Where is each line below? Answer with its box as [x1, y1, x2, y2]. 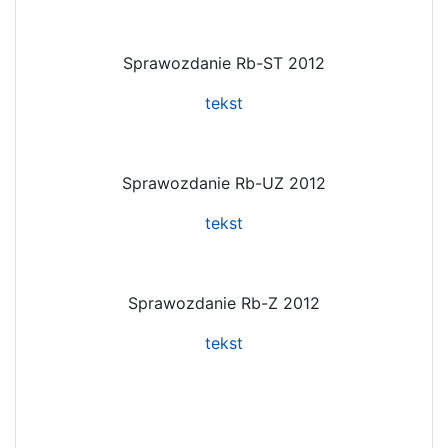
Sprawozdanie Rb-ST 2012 [123, 52, 325, 73]
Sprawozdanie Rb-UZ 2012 [122, 172, 326, 193]
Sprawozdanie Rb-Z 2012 [128, 292, 320, 313]
